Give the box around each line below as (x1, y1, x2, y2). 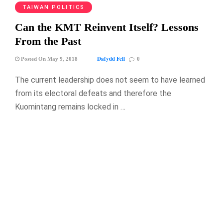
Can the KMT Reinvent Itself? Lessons (15, 20, 199, 33)
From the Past (15, 34, 81, 47)
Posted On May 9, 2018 (19, 55, 78, 62)
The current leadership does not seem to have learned (15, 75, 205, 85)
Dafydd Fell (97, 54, 125, 63)
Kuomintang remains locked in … (15, 102, 125, 111)
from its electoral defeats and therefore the (15, 88, 171, 98)
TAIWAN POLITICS (22, 3, 85, 10)
